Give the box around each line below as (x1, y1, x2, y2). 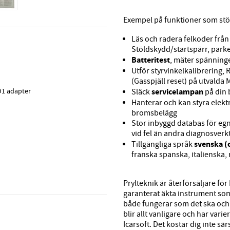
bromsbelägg (131, 108, 177, 119)
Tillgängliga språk (131, 139, 194, 150)
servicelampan (151, 86, 203, 98)
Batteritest (131, 54, 170, 66)
